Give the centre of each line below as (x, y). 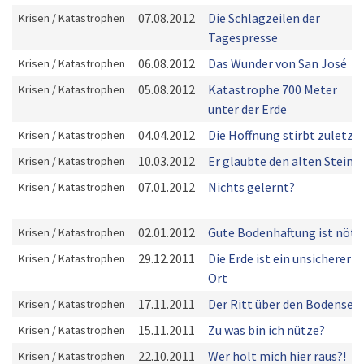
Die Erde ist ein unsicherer (279, 258)
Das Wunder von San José (277, 63)
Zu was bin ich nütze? (266, 330)
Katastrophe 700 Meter (273, 89)
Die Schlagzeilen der (264, 18)
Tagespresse (243, 37)
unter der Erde (247, 109)
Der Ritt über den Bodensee (284, 304)
